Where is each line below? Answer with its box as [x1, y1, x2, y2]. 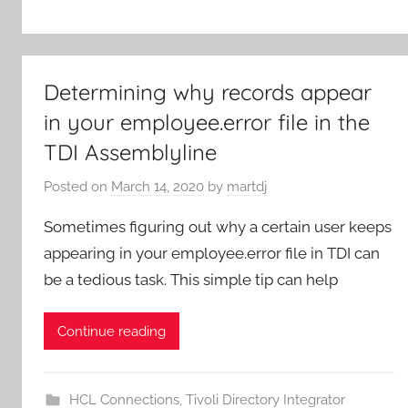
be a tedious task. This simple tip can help [44, 270, 338, 289]
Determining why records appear [44, 78, 372, 107]
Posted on [44, 178, 111, 195]
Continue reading [57, 322, 166, 340]
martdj [227, 178, 267, 195]
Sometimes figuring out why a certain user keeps [44, 217, 392, 236]
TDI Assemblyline [44, 138, 217, 167]
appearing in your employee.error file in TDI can [44, 243, 380, 262]
